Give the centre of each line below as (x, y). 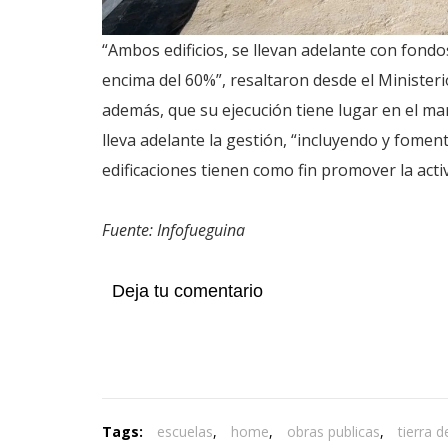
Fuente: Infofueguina (173, 229)
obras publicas (333, 431)
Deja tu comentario (187, 290)
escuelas (185, 431)
